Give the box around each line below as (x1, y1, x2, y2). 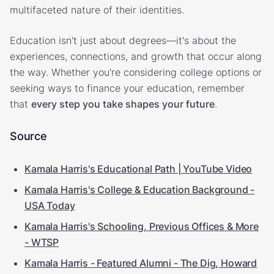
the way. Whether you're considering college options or (10, 65, 262, 78)
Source (10, 129, 47, 143)
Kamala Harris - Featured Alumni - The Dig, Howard (24, 256, 257, 269)
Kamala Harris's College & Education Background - (24, 183, 255, 196)
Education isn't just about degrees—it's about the (10, 34, 236, 46)
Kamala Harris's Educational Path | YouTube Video (24, 162, 253, 175)
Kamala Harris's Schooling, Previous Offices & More (24, 220, 259, 232)
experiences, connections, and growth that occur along (10, 50, 262, 62)
